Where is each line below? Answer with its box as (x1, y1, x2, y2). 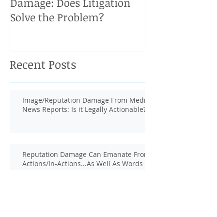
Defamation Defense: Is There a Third (22, 203, 144, 213)
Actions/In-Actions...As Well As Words (22, 158, 143, 168)
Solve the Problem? (10, 10, 104, 24)
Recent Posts (10, 56, 76, 72)
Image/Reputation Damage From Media (22, 95, 150, 105)
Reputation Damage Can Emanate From (22, 149, 150, 159)
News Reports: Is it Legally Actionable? (22, 104, 146, 114)
